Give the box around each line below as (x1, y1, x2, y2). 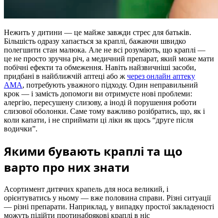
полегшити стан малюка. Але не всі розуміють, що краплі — (4, 45, 205, 54)
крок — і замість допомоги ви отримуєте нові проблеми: (4, 89, 192, 98)
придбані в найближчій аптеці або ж (4, 72, 127, 80)
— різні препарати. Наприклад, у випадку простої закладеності (4, 202, 214, 211)
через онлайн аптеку (127, 72, 195, 80)
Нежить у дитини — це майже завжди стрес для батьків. (4, 28, 191, 36)
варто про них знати (4, 159, 129, 175)
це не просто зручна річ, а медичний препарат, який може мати (4, 54, 214, 63)
